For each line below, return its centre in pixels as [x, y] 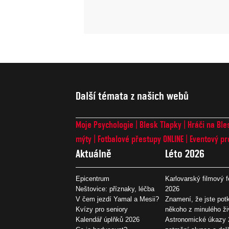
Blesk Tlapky [161, 124]
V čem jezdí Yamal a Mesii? [117, 199]
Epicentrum [93, 178]
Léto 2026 [185, 153]
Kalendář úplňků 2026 [108, 219]
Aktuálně [94, 153]
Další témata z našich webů [132, 96]
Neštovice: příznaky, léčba [115, 189]
